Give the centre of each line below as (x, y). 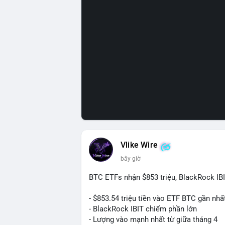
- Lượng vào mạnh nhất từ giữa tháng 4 (153, 219)
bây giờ (131, 158)
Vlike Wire (139, 145)
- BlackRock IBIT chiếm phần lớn (143, 209)
